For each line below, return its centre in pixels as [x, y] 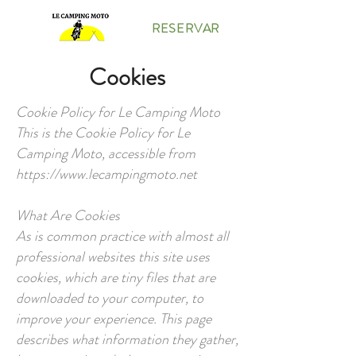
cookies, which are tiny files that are [116, 277]
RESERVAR [186, 28]
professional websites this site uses [113, 257]
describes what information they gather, [127, 339]
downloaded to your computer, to [110, 298]
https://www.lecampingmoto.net [106, 174]
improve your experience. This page [114, 319]
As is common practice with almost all [122, 236]
